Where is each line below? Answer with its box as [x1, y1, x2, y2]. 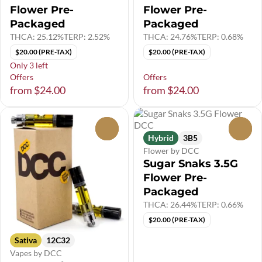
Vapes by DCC [10, 248, 62, 258]
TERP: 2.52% [64, 32, 110, 42]
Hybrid [148, 133, 174, 143]
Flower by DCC [143, 146, 199, 156]
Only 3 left [10, 60, 48, 70]
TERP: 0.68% [197, 32, 243, 42]
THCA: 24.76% [143, 32, 197, 42]
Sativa [15, 235, 37, 246]
